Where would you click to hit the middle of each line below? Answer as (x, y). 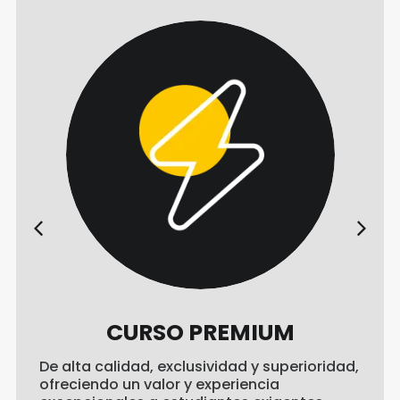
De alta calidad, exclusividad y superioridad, (199, 367)
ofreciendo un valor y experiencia (159, 385)
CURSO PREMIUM (200, 333)
